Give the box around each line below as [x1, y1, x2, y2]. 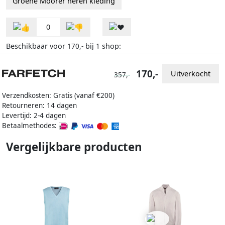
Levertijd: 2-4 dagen [2, 111, 66, 121]
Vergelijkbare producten [6, 139, 142, 155]
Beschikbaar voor [6, 41, 67, 51]
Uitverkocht [171, 68, 210, 78]
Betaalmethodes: [2, 121, 59, 131]
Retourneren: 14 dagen [2, 101, 77, 110]
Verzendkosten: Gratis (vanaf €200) [2, 91, 115, 100]
